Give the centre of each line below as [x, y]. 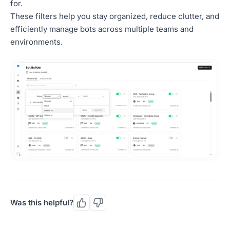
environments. [36, 42]
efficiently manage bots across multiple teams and [102, 29]
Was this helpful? [42, 203]
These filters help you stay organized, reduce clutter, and [115, 16]
